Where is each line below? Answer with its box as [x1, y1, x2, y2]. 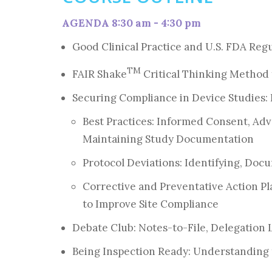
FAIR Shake [72, 67, 127, 81]
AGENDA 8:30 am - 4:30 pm [62, 16, 201, 30]
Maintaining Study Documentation [83, 132, 254, 146]
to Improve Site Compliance [83, 197, 219, 211]
